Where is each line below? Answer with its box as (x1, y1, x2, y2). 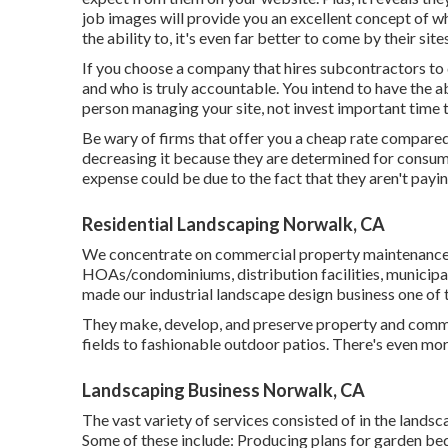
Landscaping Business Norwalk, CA (82, 378, 365, 401)
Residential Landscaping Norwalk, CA (82, 212, 385, 235)
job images (82, 7, 157, 27)
